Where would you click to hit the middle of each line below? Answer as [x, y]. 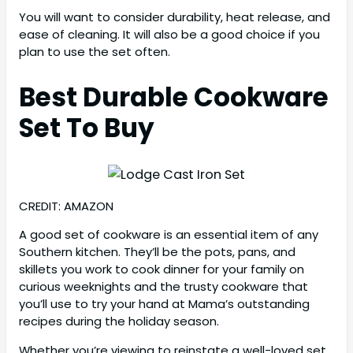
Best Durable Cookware [174, 98]
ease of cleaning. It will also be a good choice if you [169, 35]
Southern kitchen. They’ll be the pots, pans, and [157, 252]
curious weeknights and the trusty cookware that [163, 287]
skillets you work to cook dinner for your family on [162, 269]
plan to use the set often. [95, 52]
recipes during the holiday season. [119, 321]
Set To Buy [87, 128]
